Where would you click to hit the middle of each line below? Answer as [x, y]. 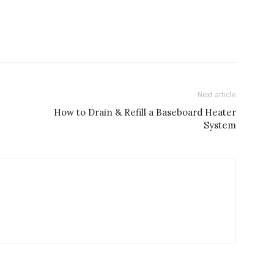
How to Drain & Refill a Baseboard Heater [145, 112]
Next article [217, 95]
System [220, 125]
